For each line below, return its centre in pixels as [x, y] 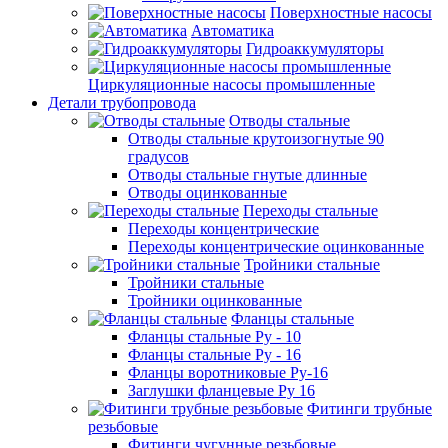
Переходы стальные [310, 210]
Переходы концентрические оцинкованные [276, 246]
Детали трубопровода [122, 102]
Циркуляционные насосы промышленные [231, 84]
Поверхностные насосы [351, 12]
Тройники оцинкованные [215, 300]
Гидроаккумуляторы [315, 48]
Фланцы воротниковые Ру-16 [228, 372]
